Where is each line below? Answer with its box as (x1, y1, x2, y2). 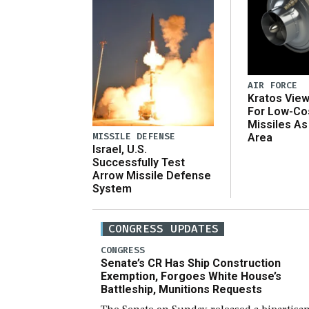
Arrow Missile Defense (92, 169, 211, 183)
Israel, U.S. (92, 143, 147, 157)
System (92, 182, 132, 196)
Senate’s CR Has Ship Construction (101, 256, 281, 270)
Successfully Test (92, 156, 185, 170)
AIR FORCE (248, 79, 297, 91)
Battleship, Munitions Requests (101, 282, 262, 296)
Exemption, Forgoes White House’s (101, 269, 281, 283)
